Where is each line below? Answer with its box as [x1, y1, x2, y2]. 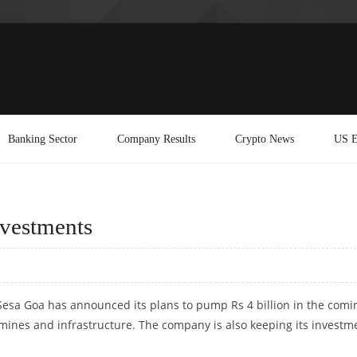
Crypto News [235, 131, 294, 145]
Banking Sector [8, 131, 77, 145]
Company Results [117, 131, 195, 145]
